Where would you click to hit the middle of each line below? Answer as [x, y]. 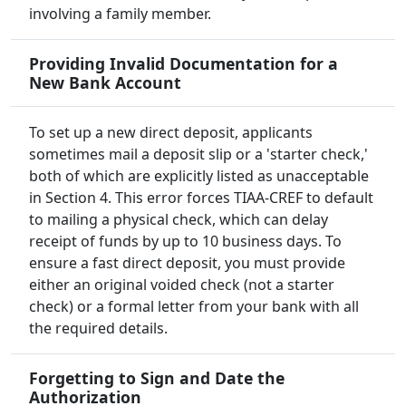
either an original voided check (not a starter [182, 285]
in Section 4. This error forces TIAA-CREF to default [201, 198]
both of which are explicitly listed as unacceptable [199, 176]
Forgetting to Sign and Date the [157, 378]
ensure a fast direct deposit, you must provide [187, 263]
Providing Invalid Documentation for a [184, 64]
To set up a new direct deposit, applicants [171, 133]
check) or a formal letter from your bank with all [194, 307]
